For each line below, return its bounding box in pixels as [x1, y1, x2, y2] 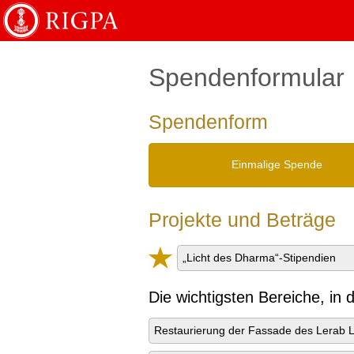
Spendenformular [149, 63, 345, 92]
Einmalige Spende [232, 158, 322, 171]
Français [297, 5, 341, 18]
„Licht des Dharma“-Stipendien [183, 251, 336, 265]
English [88, 5, 126, 18]
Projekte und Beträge [149, 209, 336, 232]
